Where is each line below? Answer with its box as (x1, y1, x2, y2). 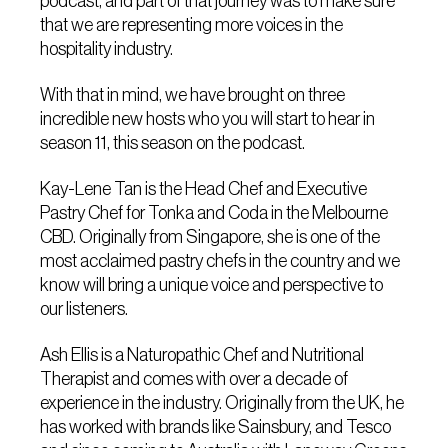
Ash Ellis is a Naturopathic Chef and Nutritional (40, 345, 365, 365)
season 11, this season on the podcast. (40, 133, 306, 153)
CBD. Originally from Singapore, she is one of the (40, 227, 381, 247)
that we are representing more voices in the (40, 15, 344, 35)
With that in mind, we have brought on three (40, 85, 346, 105)
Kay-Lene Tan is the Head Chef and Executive (40, 179, 368, 199)
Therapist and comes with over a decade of (40, 369, 349, 389)
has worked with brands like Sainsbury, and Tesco (40, 417, 392, 437)
